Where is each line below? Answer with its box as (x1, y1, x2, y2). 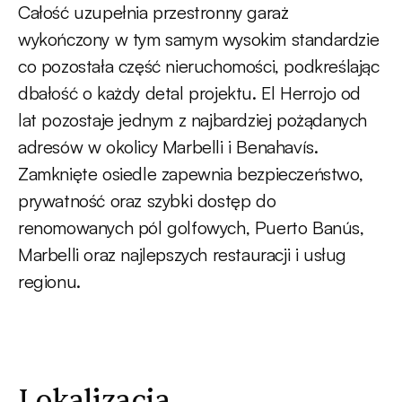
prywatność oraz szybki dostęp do (18, 189, 276, 213)
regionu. (18, 270, 81, 293)
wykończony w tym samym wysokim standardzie (18, 28, 380, 51)
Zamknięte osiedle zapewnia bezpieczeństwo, (18, 162, 363, 186)
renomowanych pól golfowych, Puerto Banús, (18, 216, 364, 240)
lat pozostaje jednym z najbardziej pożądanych (18, 109, 368, 132)
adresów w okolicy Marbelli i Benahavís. (18, 135, 319, 159)
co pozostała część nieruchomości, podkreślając (18, 55, 380, 78)
